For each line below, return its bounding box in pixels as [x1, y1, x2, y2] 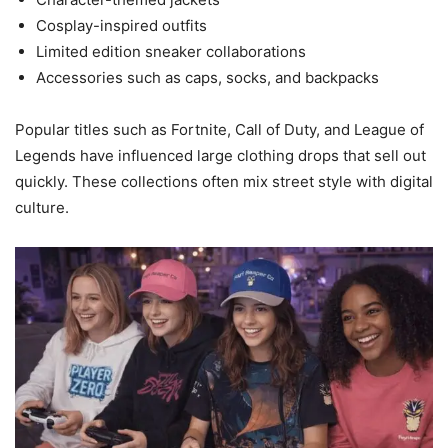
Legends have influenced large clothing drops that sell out [15, 145, 426, 165]
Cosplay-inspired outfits [36, 15, 207, 35]
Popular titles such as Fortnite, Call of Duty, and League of [15, 119, 424, 139]
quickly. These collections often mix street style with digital [15, 171, 433, 191]
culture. [15, 197, 69, 217]
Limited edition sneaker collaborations [36, 41, 306, 61]
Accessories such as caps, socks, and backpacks [36, 67, 379, 87]
